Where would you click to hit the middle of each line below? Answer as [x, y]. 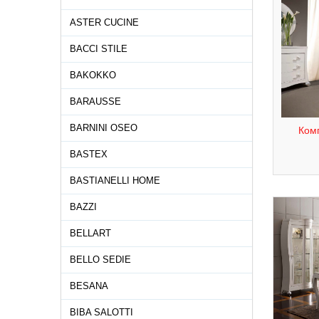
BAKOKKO [93, 75]
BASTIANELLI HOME [115, 181]
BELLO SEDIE [100, 260]
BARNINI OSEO [104, 128]
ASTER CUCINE [104, 22]
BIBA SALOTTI [101, 312]
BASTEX [89, 154]
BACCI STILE [99, 49]
